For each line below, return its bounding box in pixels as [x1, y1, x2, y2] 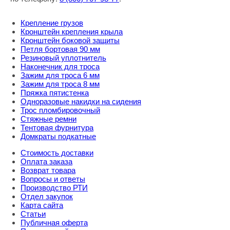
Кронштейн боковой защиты [21, 36, 120, 45]
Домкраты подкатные [21, 132, 96, 141]
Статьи [21, 209, 46, 219]
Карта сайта [21, 201, 63, 210]
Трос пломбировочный [21, 106, 100, 115]
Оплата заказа [21, 157, 72, 166]
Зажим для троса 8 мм [21, 80, 100, 89]
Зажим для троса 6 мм [21, 71, 100, 80]
